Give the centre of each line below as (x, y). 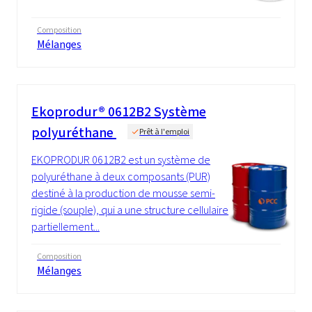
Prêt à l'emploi (165, 131)
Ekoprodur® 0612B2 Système (119, 111)
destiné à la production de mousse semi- (123, 193)
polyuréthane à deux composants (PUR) (121, 176)
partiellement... (65, 226)
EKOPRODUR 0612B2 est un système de (121, 159)
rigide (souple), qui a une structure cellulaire (130, 210)
